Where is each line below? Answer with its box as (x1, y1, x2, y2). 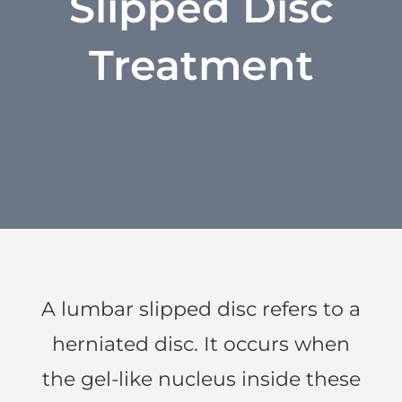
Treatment (88, 39, 314, 91)
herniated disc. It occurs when (52, 331, 350, 356)
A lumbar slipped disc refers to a (41, 296, 361, 321)
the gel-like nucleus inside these (41, 366, 361, 391)
